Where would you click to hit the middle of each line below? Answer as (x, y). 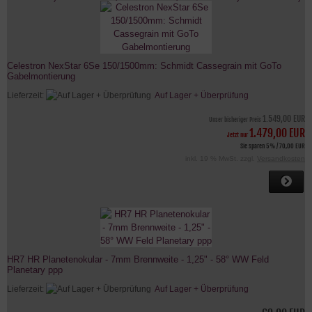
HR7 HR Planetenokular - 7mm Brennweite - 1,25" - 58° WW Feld (138, 259)
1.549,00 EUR (284, 118)
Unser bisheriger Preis (236, 119)
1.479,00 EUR (277, 133)
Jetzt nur (238, 134)
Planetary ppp (35, 270)
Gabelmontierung (41, 76)
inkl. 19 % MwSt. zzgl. (221, 158)
